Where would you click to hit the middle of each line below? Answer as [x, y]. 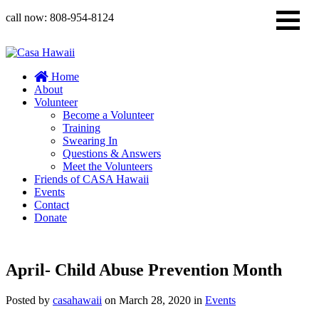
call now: [26, 17]
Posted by [29, 300]
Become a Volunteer [108, 115]
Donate [51, 218]
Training [82, 128]
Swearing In [90, 141]
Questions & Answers [112, 153]
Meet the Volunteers [108, 166]
